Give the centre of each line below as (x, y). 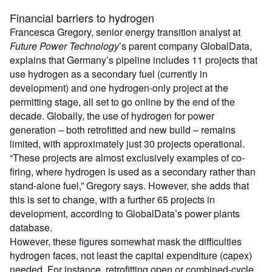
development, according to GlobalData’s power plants (125, 214)
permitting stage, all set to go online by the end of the (122, 102)
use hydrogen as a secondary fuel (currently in (109, 74)
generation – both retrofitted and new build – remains (123, 130)
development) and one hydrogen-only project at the (119, 88)
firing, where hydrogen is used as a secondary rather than (133, 172)
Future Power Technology (64, 46)
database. (31, 228)
